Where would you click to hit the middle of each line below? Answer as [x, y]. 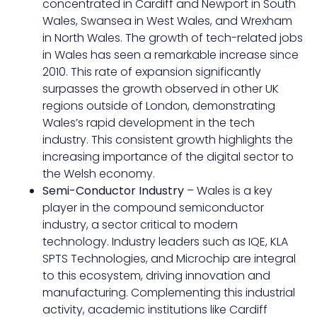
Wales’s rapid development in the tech [149, 123]
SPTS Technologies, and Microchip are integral [169, 259]
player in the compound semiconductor [153, 208]
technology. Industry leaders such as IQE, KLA [165, 242]
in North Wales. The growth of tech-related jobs [173, 38]
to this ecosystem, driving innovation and [156, 276]
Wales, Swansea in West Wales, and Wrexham [167, 21]
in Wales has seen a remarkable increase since [171, 55]
